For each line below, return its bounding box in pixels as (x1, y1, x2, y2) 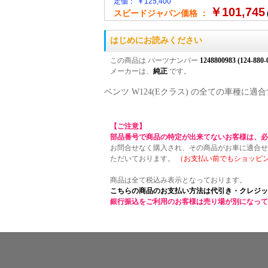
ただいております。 (109, 154, 176, 163)
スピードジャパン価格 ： (113, 8, 208, 18)
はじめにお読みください (109, 36, 202, 45)
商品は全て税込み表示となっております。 (109, 176, 246, 184)
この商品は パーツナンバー (109, 56, 200, 65)
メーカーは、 (109, 67, 153, 75)
